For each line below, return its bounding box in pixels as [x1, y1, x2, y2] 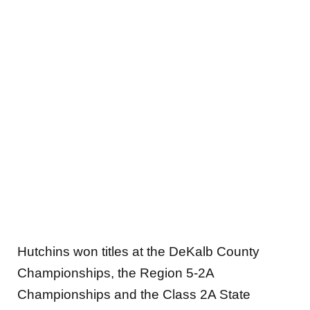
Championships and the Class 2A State [17, 287, 250, 302]
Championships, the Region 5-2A [17, 266, 214, 281]
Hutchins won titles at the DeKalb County [17, 244, 259, 259]
